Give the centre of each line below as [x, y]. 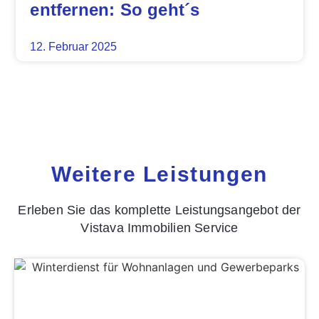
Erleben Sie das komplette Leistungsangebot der [159, 210]
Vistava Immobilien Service [159, 228]
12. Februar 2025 [74, 46]
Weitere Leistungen [159, 174]
